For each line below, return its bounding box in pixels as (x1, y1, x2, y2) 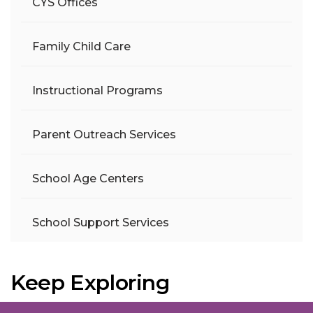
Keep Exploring (10, 270, 170, 296)
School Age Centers (32, 172, 144, 185)
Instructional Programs (32, 84, 163, 97)
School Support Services (32, 216, 169, 229)
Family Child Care (32, 40, 131, 53)
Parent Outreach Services (32, 128, 176, 141)
